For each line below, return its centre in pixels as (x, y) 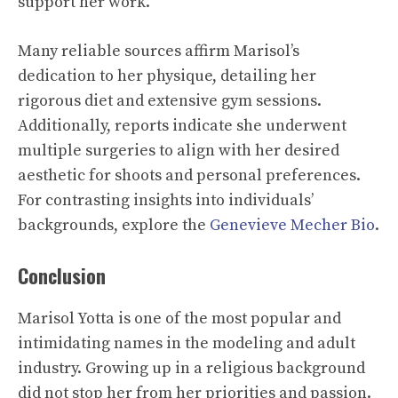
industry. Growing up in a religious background (191, 368)
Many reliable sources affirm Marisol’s (159, 51)
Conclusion (62, 275)
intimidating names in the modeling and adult (187, 343)
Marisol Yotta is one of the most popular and (179, 318)
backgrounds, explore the (114, 225)
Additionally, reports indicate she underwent (182, 125)
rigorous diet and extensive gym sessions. (170, 100)
